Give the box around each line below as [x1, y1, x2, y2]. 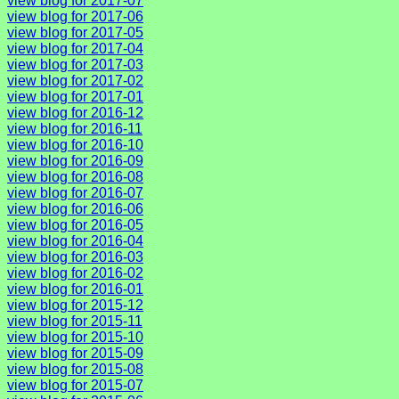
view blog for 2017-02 [7, 72, 143, 88]
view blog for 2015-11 [7, 313, 142, 329]
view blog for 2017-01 [7, 88, 143, 104]
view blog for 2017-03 [7, 56, 143, 72]
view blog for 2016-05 [7, 216, 143, 232]
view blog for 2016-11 [7, 120, 142, 136]
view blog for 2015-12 [7, 297, 143, 313]
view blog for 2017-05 [7, 24, 143, 40]
